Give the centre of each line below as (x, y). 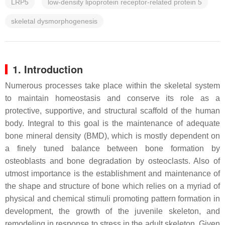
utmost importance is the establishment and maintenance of (113, 174)
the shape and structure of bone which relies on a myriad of (113, 186)
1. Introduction (48, 69)
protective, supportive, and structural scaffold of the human (113, 111)
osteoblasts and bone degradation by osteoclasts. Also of (113, 161)
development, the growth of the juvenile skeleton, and (113, 211)
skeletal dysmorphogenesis (54, 21)
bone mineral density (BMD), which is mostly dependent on (113, 136)
